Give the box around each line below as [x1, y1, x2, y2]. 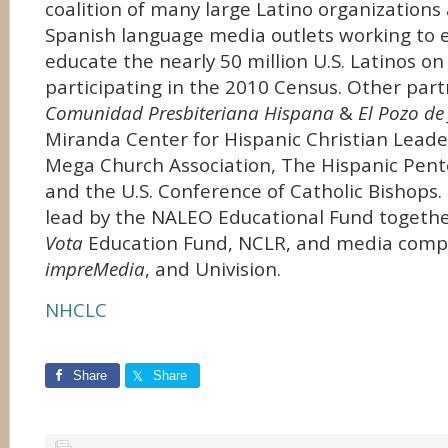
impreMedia [45, 256, 145, 282]
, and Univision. [145, 256, 281, 282]
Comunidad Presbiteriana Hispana [45, 100, 334, 126]
